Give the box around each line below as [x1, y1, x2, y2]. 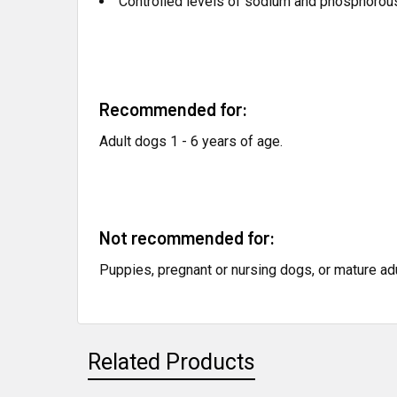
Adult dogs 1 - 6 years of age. [99, 133, 283, 150]
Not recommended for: [99, 227, 276, 248]
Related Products [88, 349, 255, 375]
